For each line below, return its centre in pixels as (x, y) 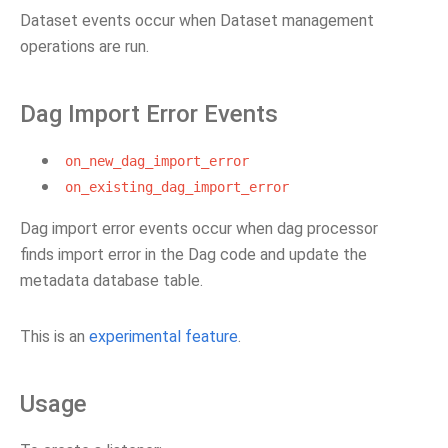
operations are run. (84, 46)
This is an (54, 336)
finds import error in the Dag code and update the (193, 254)
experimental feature (163, 336)
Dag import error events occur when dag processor (199, 228)
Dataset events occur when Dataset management (197, 20)
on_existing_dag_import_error (177, 187)
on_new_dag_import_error (157, 161)
